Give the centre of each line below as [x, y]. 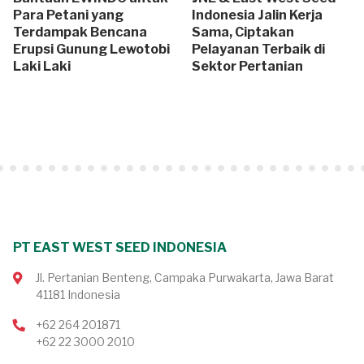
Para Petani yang [68, 15]
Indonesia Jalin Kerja [257, 15]
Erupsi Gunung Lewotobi [91, 49]
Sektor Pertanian [247, 66]
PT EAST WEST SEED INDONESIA [120, 247]
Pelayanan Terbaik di [258, 49]
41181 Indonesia [78, 294]
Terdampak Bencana [80, 32]
